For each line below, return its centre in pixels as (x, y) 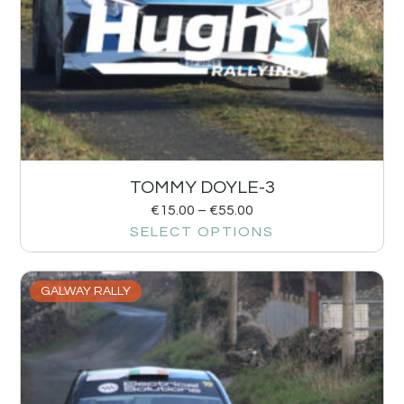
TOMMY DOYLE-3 (202, 187)
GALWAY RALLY (86, 291)
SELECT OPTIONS (202, 231)
